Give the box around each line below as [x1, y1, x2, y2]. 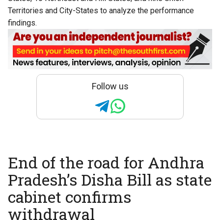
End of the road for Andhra [8, 152, 204, 173]
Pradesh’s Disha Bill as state [8, 169, 212, 191]
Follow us [91, 81, 129, 92]
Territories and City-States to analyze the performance [8, 5, 194, 15]
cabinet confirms [8, 186, 131, 208]
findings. [8, 18, 37, 27]
